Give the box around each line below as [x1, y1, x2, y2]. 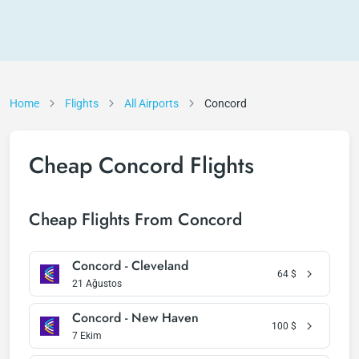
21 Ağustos [72, 278, 122, 289]
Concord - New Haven [72, 309, 199, 327]
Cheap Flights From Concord [29, 208, 242, 232]
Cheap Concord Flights [29, 149, 254, 182]
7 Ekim [72, 330, 102, 341]
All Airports [124, 97, 179, 110]
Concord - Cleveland [72, 256, 188, 275]
